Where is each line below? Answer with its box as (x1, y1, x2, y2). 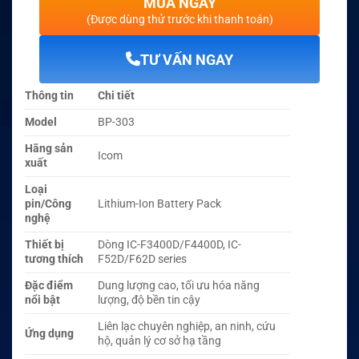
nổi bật (25, 293, 60, 308)
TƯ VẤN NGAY (140, 50, 233, 68)
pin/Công (25, 197, 71, 212)
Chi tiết (98, 89, 135, 103)
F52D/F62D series (98, 252, 188, 267)
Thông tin (25, 89, 74, 103)
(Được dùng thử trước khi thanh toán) (86, 13, 273, 26)
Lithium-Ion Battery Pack (98, 197, 222, 212)
